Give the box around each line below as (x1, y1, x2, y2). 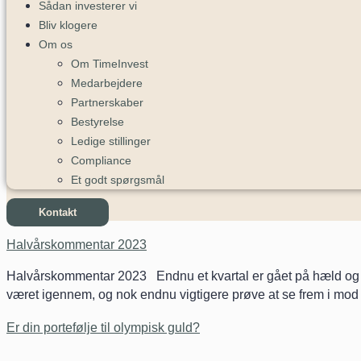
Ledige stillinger (71, 135, 151, 147)
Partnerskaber (71, 96, 143, 109)
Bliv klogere (39, 19, 98, 31)
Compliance (71, 154, 131, 167)
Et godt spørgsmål (71, 173, 164, 186)
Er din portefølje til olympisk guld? (6, 320, 200, 334)
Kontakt (39, 206, 77, 218)
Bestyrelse (71, 115, 124, 128)
